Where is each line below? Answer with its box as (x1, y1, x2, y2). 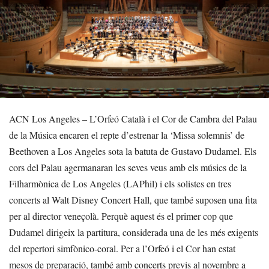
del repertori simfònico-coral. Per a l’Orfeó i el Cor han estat (9, 241, 235, 255)
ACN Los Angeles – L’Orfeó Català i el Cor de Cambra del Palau (9, 112, 257, 125)
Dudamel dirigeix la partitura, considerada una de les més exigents (9, 225, 258, 238)
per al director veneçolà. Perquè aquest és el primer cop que (9, 209, 233, 222)
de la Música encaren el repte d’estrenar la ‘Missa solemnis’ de (9, 128, 244, 141)
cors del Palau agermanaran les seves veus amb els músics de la (9, 160, 247, 174)
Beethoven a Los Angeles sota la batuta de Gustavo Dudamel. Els (9, 144, 256, 157)
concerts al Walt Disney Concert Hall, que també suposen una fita (9, 193, 257, 206)
